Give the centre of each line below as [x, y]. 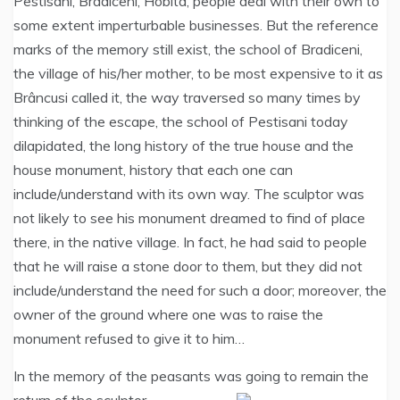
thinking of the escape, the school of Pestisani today [181, 121]
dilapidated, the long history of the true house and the [183, 146]
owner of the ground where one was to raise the [168, 314]
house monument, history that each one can [153, 170]
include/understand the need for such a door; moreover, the [200, 290]
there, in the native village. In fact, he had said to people [190, 242]
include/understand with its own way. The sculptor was [189, 194]
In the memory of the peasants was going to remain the [191, 376]
